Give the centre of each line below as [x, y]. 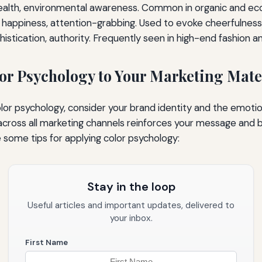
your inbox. [131, 218]
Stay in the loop [131, 187]
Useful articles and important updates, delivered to [131, 205]
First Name [46, 242]
